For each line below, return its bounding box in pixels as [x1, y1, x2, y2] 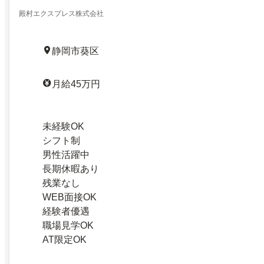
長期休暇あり [42, 163, 99, 174]
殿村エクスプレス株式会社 [19, 9, 104, 18]
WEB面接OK [42, 192, 97, 202]
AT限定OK [42, 234, 87, 245]
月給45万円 [52, 78, 100, 89]
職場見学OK [42, 220, 94, 230]
